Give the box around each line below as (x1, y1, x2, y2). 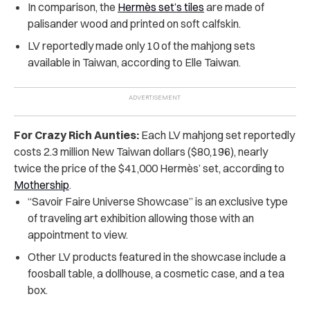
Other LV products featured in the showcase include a (28, 249, 286, 264)
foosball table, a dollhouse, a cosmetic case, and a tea (28, 266, 284, 280)
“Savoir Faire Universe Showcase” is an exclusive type (28, 194, 288, 208)
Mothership (14, 177, 69, 192)
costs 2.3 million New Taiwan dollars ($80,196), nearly (14, 144, 268, 158)
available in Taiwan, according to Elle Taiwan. (28, 55, 241, 69)
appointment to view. (28, 227, 128, 241)
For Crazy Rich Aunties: (14, 127, 139, 142)
